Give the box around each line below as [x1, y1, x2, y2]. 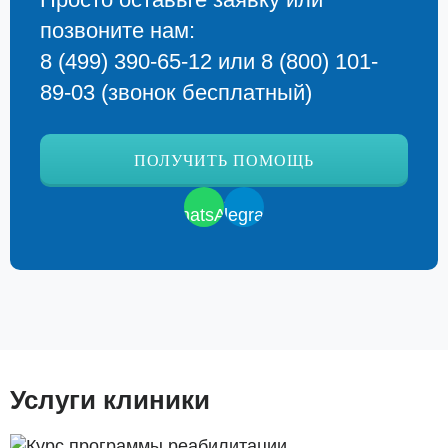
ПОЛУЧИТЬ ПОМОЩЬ [134, 152, 314, 169]
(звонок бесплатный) [95, 80, 312, 105]
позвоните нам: [40, 18, 195, 43]
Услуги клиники [10, 385, 210, 415]
